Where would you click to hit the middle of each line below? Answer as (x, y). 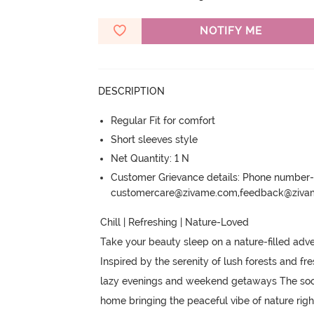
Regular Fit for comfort (163, 120)
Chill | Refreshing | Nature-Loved (176, 223)
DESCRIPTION (132, 91)
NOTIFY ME (231, 30)
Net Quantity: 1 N (150, 158)
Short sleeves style (155, 139)
